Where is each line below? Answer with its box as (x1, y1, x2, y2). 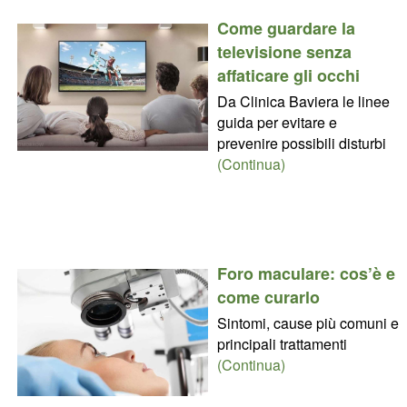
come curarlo (216, 284, 320, 309)
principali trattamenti (216, 333, 347, 354)
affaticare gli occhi (216, 63, 360, 87)
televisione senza (216, 39, 352, 64)
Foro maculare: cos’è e (216, 261, 395, 285)
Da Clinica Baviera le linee (216, 90, 390, 112)
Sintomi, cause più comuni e (216, 312, 399, 333)
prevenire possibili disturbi (216, 132, 386, 154)
